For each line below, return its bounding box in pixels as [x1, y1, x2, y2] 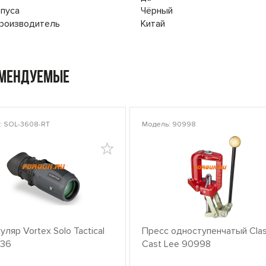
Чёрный [141, 5, 173, 17]
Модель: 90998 [141, 120, 196, 129]
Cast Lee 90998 [141, 238, 211, 250]
